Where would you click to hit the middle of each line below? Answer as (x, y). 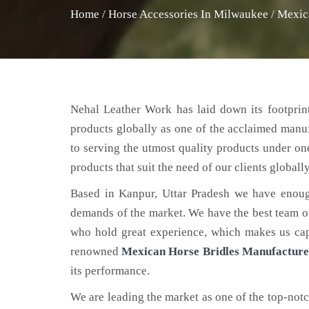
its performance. (110, 271)
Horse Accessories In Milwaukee (188, 14)
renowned (96, 251)
